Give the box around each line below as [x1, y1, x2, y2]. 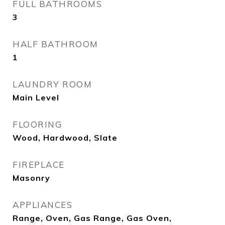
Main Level [13, 92, 59, 102]
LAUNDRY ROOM [13, 79, 92, 89]
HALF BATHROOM [13, 39, 98, 49]
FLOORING [13, 119, 62, 130]
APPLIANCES [13, 199, 72, 210]
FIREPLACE [13, 159, 65, 170]
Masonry [13, 173, 50, 183]
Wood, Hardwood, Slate [13, 133, 118, 143]
